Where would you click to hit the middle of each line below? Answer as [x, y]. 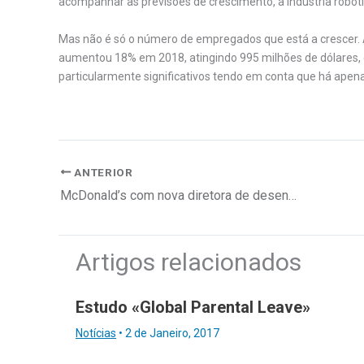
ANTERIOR [102, 172]
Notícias [96, 333]
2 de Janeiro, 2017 [172, 333]
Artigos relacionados [188, 262]
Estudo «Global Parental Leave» [193, 307]
